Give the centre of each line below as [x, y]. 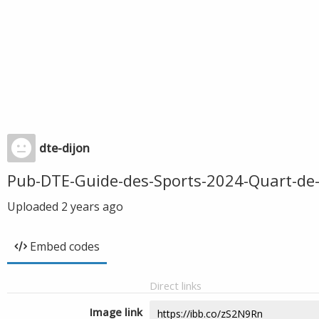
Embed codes [65, 246]
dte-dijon [64, 148]
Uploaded [34, 206]
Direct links [176, 286]
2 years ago [92, 206]
